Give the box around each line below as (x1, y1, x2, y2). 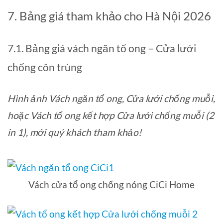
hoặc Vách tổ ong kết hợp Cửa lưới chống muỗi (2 (7, 110, 214, 121)
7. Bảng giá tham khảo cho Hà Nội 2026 (7, 8, 211, 23)
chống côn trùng (7, 60, 82, 73)
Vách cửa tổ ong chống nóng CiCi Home (28, 179, 195, 191)
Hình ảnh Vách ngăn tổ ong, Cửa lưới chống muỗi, (7, 93, 215, 105)
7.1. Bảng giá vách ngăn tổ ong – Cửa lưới (7, 41, 196, 54)
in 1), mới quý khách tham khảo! (7, 126, 142, 138)
